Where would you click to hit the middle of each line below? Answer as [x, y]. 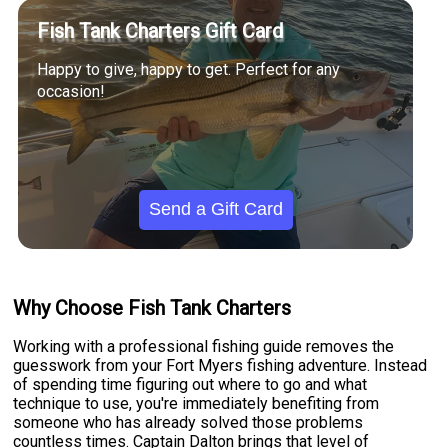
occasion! [71, 92]
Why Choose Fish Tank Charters [152, 308]
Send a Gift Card [215, 209]
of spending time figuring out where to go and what [190, 384]
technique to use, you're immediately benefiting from [196, 403]
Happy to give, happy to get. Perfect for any [189, 70]
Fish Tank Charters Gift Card [160, 31]
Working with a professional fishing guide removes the [204, 346]
